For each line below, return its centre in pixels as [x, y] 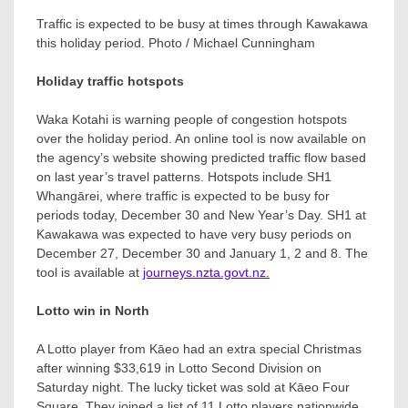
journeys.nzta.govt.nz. [206, 272]
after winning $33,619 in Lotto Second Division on [179, 367]
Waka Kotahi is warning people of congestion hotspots [192, 119]
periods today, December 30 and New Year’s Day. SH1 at [201, 214]
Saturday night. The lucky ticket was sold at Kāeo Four [193, 387]
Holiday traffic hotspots [110, 81]
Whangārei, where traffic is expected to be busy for [183, 195]
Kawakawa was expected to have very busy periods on [194, 234]
